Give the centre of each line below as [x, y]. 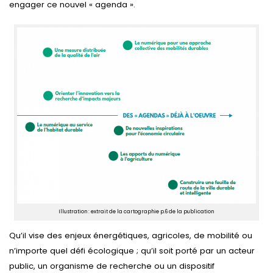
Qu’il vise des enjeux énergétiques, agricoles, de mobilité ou [131, 235]
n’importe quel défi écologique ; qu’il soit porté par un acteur [132, 250]
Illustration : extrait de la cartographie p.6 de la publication [136, 211]
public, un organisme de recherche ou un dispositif [112, 266]
